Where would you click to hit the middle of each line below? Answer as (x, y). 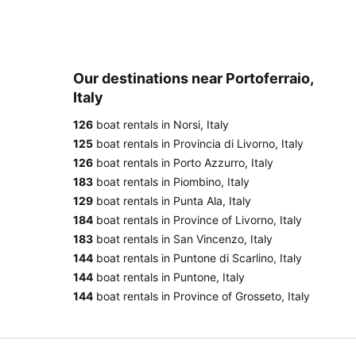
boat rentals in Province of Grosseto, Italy (201, 296)
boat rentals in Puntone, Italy (169, 277)
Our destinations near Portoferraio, (193, 78)
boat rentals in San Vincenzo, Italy (183, 239)
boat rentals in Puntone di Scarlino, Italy (197, 258)
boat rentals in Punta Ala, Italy (172, 201)
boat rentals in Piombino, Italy (171, 182)
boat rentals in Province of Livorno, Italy (197, 220)
